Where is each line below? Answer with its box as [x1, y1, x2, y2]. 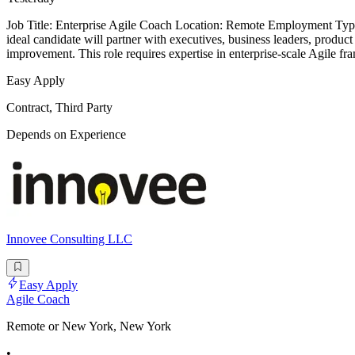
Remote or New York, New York [6, 319, 171, 334]
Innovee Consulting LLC [6, 231, 132, 246]
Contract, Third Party [6, 100, 113, 114]
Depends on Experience [6, 127, 126, 141]
